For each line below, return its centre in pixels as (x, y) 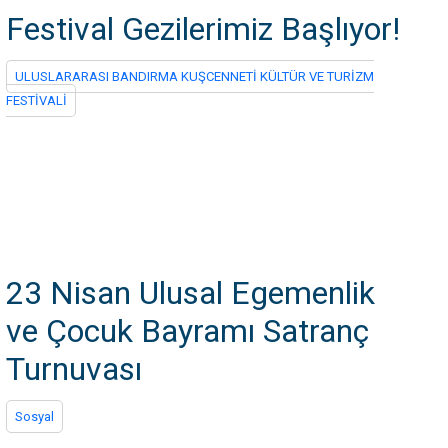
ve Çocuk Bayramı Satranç (187, 331)
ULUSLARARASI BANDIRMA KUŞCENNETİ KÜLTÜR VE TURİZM (194, 76)
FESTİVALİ (36, 100)
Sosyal (34, 416)
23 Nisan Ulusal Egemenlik (190, 293)
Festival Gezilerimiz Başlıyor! (203, 29)
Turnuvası (74, 369)
